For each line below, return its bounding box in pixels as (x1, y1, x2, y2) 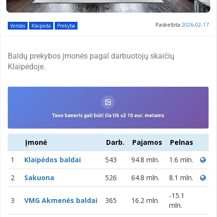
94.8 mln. (131, 155, 159, 164)
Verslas (10, 22, 25, 29)
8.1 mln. (169, 172, 193, 182)
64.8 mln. (131, 172, 159, 182)
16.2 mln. (131, 195, 159, 205)
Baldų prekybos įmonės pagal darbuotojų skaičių (8, 51, 174, 61)
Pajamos (132, 137, 162, 147)
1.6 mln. (169, 155, 193, 164)
